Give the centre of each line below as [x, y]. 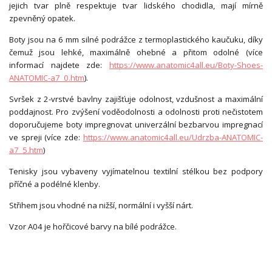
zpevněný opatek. [42, 18]
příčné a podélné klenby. [55, 184]
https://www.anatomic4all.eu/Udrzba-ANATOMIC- [173, 137]
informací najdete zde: [59, 65]
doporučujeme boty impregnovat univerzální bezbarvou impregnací [136, 124]
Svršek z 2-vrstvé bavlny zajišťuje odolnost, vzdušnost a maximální [136, 99]
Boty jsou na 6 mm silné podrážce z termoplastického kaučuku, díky [136, 39]
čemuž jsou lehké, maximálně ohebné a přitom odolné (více [136, 52]
